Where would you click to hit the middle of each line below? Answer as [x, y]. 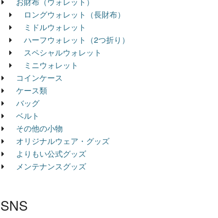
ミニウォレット [51, 65]
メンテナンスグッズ [51, 166]
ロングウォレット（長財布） [74, 14]
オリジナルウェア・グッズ [63, 141]
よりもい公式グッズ [51, 153]
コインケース [39, 77]
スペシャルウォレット [63, 52]
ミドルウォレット [55, 27]
